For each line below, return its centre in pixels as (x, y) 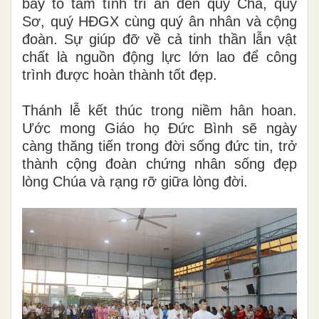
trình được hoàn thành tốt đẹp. (120, 74)
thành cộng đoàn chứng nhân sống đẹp (159, 163)
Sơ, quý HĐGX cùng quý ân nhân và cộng (159, 21)
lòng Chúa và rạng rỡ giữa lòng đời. (135, 181)
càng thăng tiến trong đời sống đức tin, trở (159, 146)
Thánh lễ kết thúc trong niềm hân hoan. (159, 110)
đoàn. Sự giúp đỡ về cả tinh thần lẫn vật (159, 39)
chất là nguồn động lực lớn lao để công (159, 57)
